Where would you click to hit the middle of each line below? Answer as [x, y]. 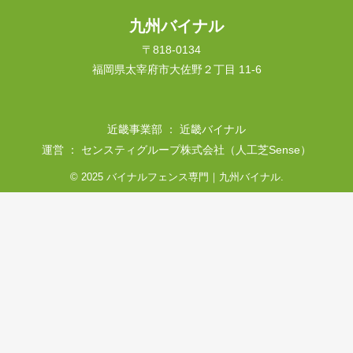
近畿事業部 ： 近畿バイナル [176, 130]
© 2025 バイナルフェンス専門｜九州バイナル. [176, 177]
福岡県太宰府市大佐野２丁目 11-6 [176, 70]
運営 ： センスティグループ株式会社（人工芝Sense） [176, 150]
